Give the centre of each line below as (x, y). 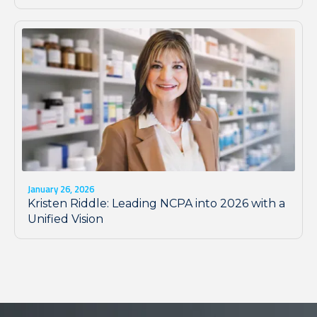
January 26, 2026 (61, 189)
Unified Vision (65, 219)
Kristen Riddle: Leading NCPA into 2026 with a (156, 203)
